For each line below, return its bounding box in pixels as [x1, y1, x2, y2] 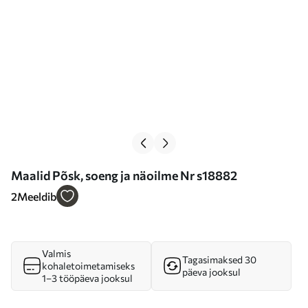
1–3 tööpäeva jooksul [42, 272, 133, 284]
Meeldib [17, 190, 56, 203]
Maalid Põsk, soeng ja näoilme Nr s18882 [11, 168, 237, 183]
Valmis [42, 247, 71, 259]
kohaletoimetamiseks [42, 260, 135, 272]
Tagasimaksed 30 [182, 254, 256, 265]
